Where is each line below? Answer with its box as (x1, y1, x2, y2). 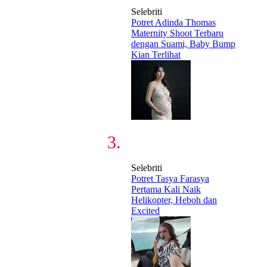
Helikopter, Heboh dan (131, 194, 217, 205)
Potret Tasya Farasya (131, 173, 209, 184)
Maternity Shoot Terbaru (131, 27, 223, 38)
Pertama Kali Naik (131, 184, 201, 194)
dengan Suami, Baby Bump (131, 38, 235, 49)
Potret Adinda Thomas (131, 17, 216, 27)
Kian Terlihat (131, 49, 181, 60)
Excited (131, 205, 160, 216)
